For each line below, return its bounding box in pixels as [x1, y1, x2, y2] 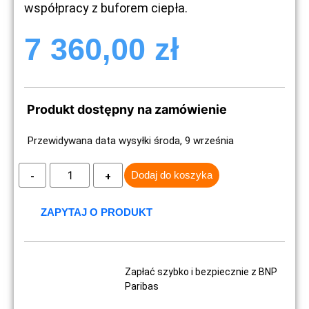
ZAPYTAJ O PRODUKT [41, 206, 152, 218]
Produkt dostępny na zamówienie [27, 101, 227, 117]
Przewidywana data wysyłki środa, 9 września [28, 134, 234, 147]
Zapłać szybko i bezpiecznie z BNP [125, 266, 278, 277]
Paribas [125, 280, 159, 292]
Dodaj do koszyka [131, 168, 212, 181]
